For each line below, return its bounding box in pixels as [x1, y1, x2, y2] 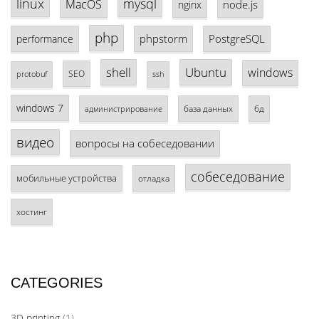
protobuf [16, 69, 47, 80]
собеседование [191, 168, 285, 186]
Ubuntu [185, 64, 226, 81]
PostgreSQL [209, 31, 265, 46]
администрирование [85, 103, 162, 115]
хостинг [16, 206, 47, 218]
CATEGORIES [11, 275, 103, 291]
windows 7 [16, 101, 63, 115]
